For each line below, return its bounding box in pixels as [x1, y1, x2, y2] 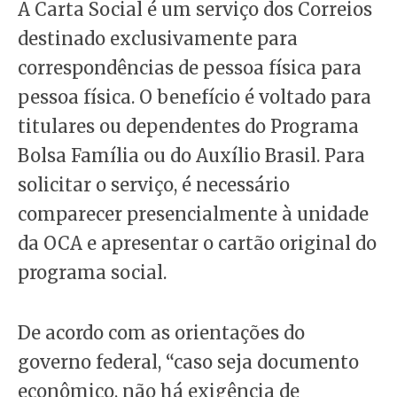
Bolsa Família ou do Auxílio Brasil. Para [18, 144, 365, 167]
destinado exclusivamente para [18, 27, 298, 51]
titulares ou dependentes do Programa [18, 115, 359, 138]
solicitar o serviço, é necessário [18, 174, 290, 197]
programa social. [18, 261, 167, 284]
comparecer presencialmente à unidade [18, 203, 369, 226]
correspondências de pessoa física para [18, 57, 362, 80]
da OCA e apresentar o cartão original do [18, 232, 377, 255]
